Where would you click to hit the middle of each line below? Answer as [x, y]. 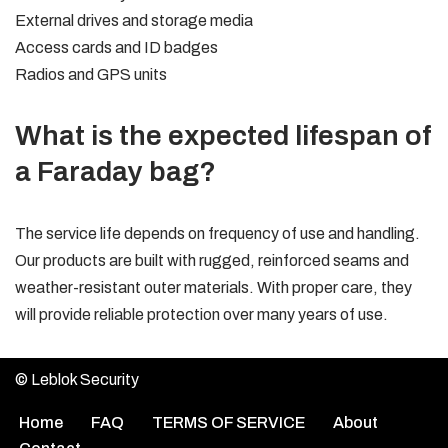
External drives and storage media [134, 20]
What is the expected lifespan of [223, 135]
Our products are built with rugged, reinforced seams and [212, 260]
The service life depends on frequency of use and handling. [217, 233]
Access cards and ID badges [116, 47]
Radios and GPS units [91, 74]
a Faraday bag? [115, 171]
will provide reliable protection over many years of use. [201, 314]
